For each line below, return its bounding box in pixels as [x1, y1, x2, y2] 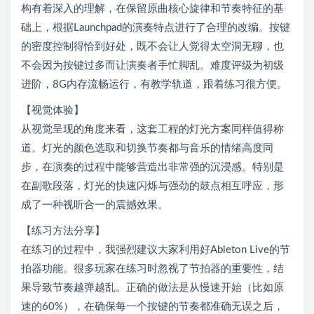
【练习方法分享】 [21, 226, 105, 237]
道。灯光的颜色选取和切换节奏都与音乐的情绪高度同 [21, 143, 273, 154]
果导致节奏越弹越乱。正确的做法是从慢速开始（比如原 [21, 282, 284, 294]
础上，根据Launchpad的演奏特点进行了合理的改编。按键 [21, 22, 290, 34]
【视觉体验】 [21, 105, 84, 116]
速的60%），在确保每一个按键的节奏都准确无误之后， [21, 301, 284, 313]
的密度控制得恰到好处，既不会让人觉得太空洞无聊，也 [21, 41, 284, 53]
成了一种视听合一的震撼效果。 [21, 200, 168, 211]
